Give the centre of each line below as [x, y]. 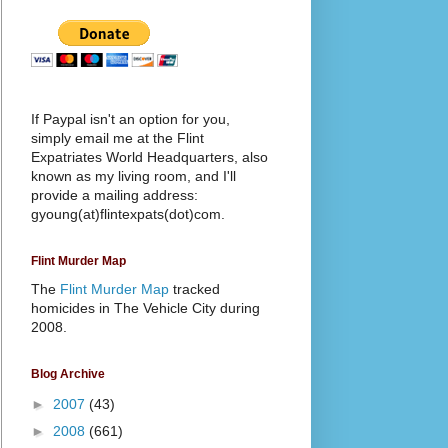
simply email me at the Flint [117, 137]
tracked [194, 288]
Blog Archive [68, 373]
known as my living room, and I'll [133, 175]
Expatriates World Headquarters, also [149, 156]
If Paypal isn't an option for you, [130, 118]
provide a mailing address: [114, 194]
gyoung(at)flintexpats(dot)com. [128, 213]
